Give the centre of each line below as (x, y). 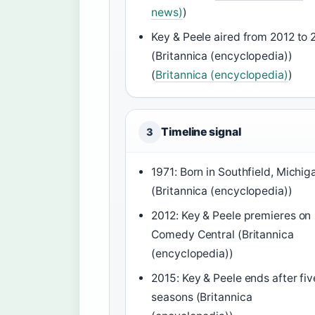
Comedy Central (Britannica (223, 234)
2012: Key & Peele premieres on (231, 216)
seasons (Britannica (202, 297)
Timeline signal (201, 132)
